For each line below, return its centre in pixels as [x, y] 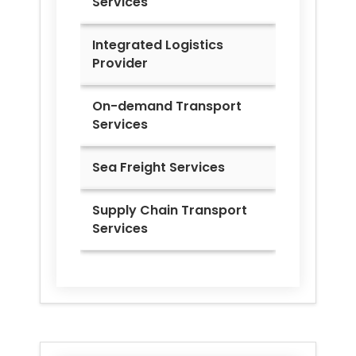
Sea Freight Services [159, 168]
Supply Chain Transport [170, 211]
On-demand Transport [167, 106]
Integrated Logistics [158, 45]
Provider [120, 64]
